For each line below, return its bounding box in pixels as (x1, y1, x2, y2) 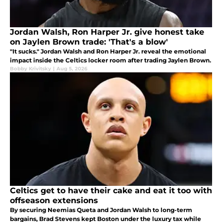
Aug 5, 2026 (56, 65, 87, 72)
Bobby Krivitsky (10, 65, 51, 72)
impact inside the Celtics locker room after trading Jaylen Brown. (10, 56, 211, 64)
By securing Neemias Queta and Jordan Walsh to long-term (10, 206, 192, 214)
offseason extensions (10, 195, 98, 205)
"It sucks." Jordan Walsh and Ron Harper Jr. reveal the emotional (10, 47, 41, 55)
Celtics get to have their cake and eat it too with (10, 185, 212, 195)
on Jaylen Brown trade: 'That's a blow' (10, 37, 168, 47)
